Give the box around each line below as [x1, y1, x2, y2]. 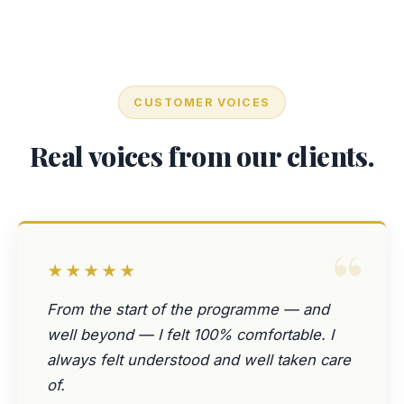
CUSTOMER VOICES [133, 96, 271, 109]
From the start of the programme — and [47, 300, 329, 318]
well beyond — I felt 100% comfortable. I [47, 326, 334, 344]
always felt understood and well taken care [47, 351, 351, 369]
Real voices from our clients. [29, 137, 375, 174]
